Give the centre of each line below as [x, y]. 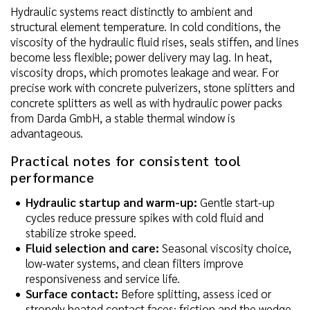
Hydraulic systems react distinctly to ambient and [131, 11]
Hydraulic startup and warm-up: [111, 202]
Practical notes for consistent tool [126, 160]
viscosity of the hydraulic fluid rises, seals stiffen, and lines [155, 41]
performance [53, 177]
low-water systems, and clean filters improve [135, 263]
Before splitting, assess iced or [195, 293]
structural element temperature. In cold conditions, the [146, 26]
